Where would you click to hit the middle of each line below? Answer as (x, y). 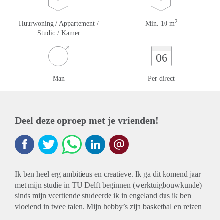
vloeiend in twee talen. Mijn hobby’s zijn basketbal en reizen (108, 206)
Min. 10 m (160, 23)
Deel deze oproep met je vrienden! (87, 120)
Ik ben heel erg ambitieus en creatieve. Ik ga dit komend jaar (108, 174)
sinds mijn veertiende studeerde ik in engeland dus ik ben (103, 196)
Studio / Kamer (59, 33)
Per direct (161, 78)
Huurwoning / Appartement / (59, 23)
